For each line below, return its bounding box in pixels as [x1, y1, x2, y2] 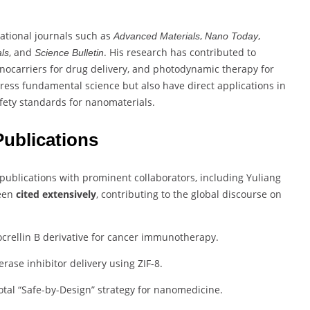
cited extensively [16, 188, 96, 201]
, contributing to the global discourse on [96, 188, 282, 201]
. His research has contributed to [104, 46, 256, 60]
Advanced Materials [113, 30, 200, 42]
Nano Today [205, 30, 258, 42]
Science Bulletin [35, 47, 104, 59]
